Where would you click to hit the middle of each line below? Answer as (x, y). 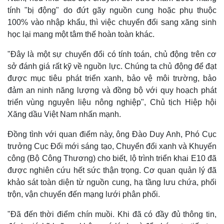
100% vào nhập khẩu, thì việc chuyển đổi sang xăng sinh (112, 22)
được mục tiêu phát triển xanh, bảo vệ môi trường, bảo (112, 78)
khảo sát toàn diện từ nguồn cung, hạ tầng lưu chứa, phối (112, 182)
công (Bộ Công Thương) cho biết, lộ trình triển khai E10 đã (112, 158)
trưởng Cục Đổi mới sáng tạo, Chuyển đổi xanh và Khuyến (112, 146)
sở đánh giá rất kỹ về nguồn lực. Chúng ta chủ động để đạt (112, 66)
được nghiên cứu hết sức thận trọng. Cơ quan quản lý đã (112, 170)
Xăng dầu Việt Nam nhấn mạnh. (64, 114)
